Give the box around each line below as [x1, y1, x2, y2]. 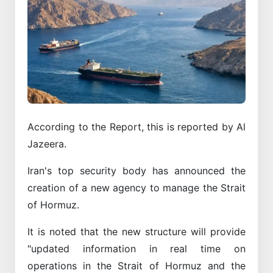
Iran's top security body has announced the [27, 164, 246, 177]
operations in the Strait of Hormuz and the [27, 259, 246, 272]
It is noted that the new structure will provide [27, 225, 246, 238]
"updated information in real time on [27, 242, 246, 255]
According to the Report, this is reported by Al [27, 120, 246, 133]
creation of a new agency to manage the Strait [27, 181, 246, 194]
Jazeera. [27, 137, 66, 150]
